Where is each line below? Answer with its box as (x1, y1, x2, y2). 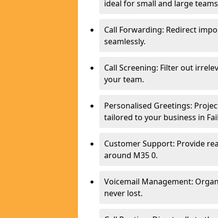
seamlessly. (104, 36, 145, 47)
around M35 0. (104, 150, 158, 161)
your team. (104, 74, 144, 85)
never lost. (104, 188, 143, 199)
